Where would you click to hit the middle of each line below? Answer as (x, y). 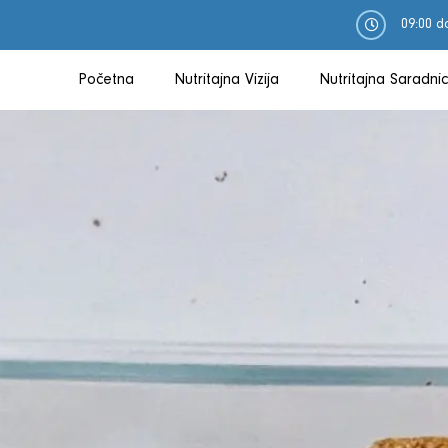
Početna (106, 80)
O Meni (203, 137)
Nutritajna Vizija (226, 80)
